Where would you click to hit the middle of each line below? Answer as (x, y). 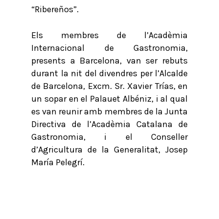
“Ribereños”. (55, 9)
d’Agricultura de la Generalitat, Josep (109, 150)
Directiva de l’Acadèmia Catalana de (109, 124)
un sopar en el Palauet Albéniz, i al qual (109, 99)
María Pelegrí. (58, 162)
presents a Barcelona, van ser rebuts (109, 61)
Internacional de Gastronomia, (109, 48)
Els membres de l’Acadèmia (109, 35)
